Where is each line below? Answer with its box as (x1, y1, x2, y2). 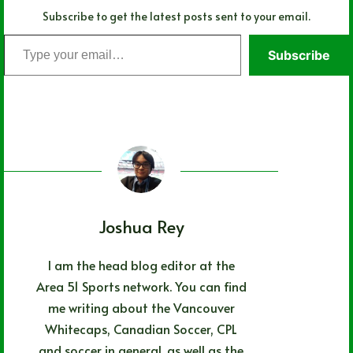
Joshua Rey (98, 214, 184, 239)
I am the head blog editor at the (47, 255, 235, 273)
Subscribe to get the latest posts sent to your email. (43, 9, 310, 24)
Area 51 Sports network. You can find (35, 277, 247, 295)
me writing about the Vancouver (47, 298, 235, 316)
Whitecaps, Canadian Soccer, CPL (45, 319, 238, 337)
